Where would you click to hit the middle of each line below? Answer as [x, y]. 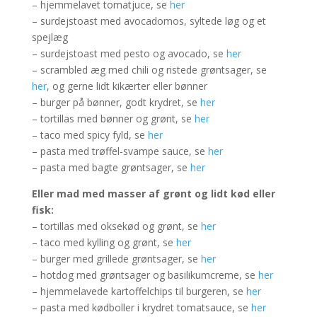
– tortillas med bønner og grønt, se [113, 119]
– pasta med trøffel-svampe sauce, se [120, 151]
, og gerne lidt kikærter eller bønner [127, 86]
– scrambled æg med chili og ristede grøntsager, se [149, 70]
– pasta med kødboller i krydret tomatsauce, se [141, 307]
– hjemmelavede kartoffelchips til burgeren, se [139, 291]
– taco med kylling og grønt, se [104, 242]
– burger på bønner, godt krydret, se [116, 102]
